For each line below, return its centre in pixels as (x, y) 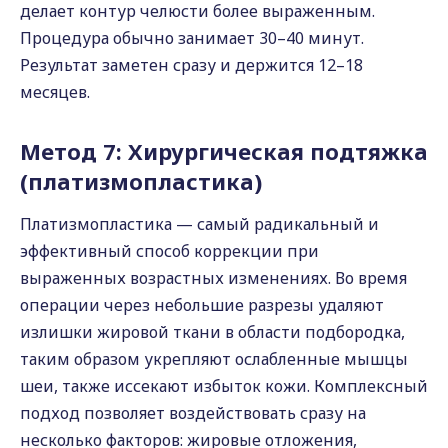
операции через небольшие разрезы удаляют (202, 305)
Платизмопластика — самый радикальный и (199, 224)
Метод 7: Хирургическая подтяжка (224, 151)
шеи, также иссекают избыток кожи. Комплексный (224, 386)
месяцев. (55, 92)
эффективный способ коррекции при (169, 251)
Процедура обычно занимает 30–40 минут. (192, 38)
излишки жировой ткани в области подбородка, (212, 332)
